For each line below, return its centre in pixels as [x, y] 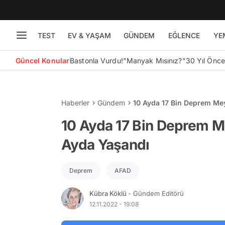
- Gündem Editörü [156, 193]
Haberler [75, 103]
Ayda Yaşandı [105, 145]
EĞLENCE [184, 35]
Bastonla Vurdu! [96, 60]
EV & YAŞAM [89, 35]
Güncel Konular [42, 60]
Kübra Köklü [109, 193]
